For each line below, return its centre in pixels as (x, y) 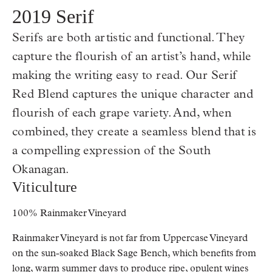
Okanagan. (41, 169)
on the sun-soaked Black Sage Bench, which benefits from (134, 253)
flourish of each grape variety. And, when (122, 113)
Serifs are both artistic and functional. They (129, 37)
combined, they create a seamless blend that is (134, 131)
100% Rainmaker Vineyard (69, 213)
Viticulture (45, 187)
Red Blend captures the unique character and (133, 94)
